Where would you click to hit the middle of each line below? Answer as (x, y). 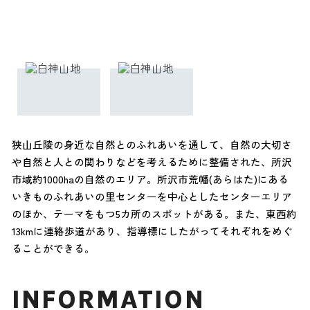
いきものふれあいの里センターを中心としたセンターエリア (152, 196)
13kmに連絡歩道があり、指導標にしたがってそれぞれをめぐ (152, 230)
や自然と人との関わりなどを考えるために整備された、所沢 (152, 161)
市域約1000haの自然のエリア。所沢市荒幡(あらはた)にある (150, 179)
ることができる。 (53, 248)
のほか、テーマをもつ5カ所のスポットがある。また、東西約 (154, 213)
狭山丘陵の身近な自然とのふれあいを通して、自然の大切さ (152, 144)
